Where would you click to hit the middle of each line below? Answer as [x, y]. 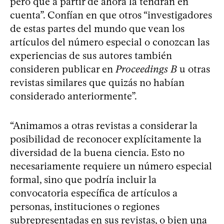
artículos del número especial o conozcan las [110, 42]
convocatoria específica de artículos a [94, 193]
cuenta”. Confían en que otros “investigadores [111, 15]
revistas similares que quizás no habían [97, 82]
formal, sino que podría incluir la [83, 179]
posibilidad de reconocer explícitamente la [106, 139]
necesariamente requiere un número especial [111, 166]
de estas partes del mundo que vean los [97, 28]
